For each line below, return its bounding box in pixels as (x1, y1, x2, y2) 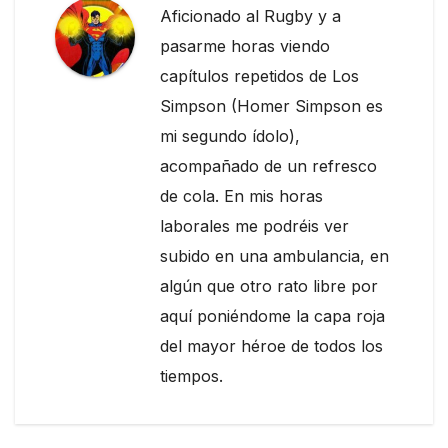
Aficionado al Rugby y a (160, 6, 341, 27)
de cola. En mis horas (160, 186, 323, 207)
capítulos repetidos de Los (160, 66, 359, 87)
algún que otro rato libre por (160, 276, 378, 297)
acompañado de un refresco (160, 156, 377, 177)
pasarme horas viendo (160, 36, 330, 57)
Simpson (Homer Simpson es (160, 96, 383, 117)
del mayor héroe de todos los (160, 336, 383, 357)
